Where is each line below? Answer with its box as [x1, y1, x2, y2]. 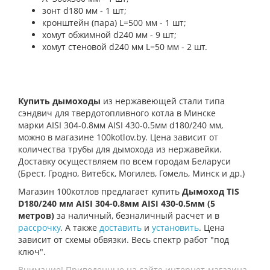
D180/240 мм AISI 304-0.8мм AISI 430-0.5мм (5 [18, 197, 215, 209]
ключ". [18, 245, 46, 257]
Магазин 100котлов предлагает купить [18, 185, 182, 197]
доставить [99, 221, 142, 233]
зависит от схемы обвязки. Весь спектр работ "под [18, 233, 229, 245]
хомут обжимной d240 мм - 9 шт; [42, 28, 177, 40]
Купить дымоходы [18, 95, 101, 107]
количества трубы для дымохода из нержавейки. [18, 143, 222, 155]
